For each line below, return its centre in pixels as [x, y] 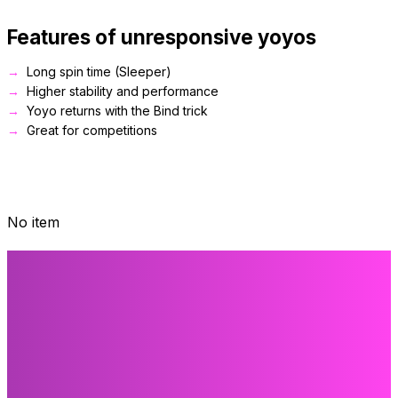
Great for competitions [92, 131]
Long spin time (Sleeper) [99, 72]
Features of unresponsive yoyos [162, 37]
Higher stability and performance [123, 92]
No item [33, 223]
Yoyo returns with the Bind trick [117, 111]
